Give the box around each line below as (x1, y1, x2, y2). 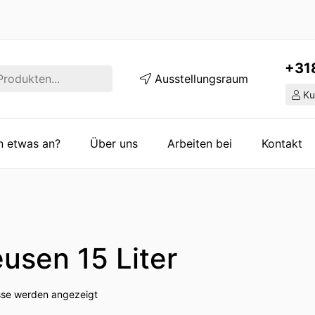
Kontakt (262, 136, 302, 150)
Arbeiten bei (167, 136, 232, 150)
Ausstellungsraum (150, 72, 248, 86)
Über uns (90, 136, 138, 150)
